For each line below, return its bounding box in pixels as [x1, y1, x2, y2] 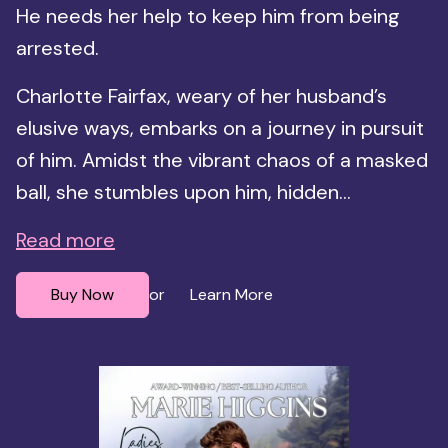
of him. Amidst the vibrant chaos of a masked [16, 146, 428, 173]
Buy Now [51, 283, 114, 305]
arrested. [16, 34, 99, 61]
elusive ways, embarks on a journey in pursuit [16, 114, 424, 141]
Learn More [190, 283, 273, 305]
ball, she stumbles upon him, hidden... [16, 178, 351, 205]
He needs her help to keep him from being [16, 2, 400, 29]
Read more [16, 226, 115, 253]
